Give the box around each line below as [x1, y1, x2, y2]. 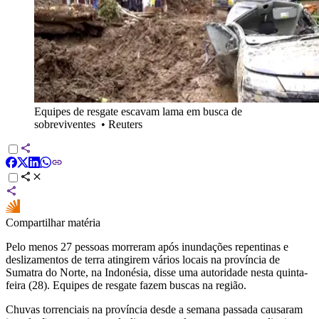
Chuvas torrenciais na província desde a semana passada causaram [6, 303, 303, 315]
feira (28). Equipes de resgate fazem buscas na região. [6, 278, 246, 291]
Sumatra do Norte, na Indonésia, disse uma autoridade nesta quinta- [6, 266, 308, 278]
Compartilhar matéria [6, 216, 100, 229]
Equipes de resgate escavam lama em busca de [34, 105, 242, 117]
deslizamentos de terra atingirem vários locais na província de [6, 253, 280, 266]
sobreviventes [34, 117, 95, 130]
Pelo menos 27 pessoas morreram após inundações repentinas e [6, 240, 288, 253]
